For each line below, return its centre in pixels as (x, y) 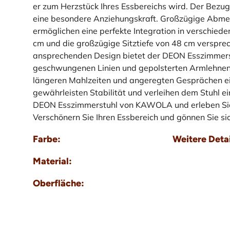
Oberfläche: (59, 184)
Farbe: (47, 139)
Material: (52, 161)
